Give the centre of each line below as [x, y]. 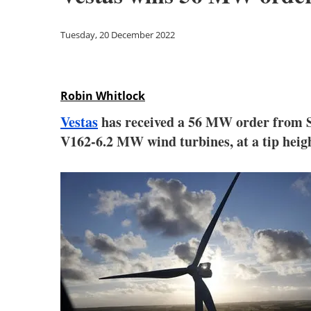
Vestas [79, 122]
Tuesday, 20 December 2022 [118, 35]
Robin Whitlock [103, 96]
